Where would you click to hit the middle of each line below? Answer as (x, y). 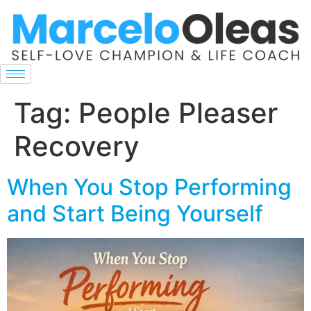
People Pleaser (178, 113)
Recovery (77, 146)
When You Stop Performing (149, 187)
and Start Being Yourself (135, 214)
